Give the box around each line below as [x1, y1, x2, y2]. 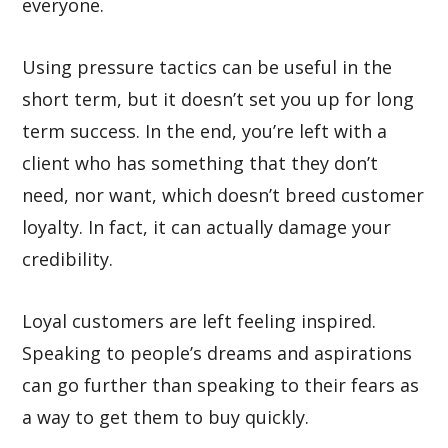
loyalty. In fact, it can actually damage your [22, 215, 392, 239]
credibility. [22, 247, 119, 271]
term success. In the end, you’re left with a [22, 119, 388, 143]
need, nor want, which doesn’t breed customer [22, 183, 425, 207]
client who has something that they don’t [22, 151, 379, 175]
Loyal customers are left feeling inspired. [22, 309, 377, 333]
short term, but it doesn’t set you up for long [22, 87, 415, 111]
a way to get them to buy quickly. [22, 405, 315, 429]
